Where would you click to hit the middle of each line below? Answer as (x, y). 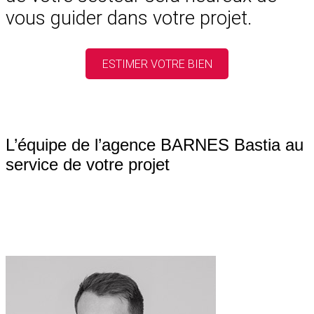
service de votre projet (88, 165)
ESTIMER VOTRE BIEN (157, 64)
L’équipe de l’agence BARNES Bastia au (155, 145)
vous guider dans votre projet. (129, 18)
